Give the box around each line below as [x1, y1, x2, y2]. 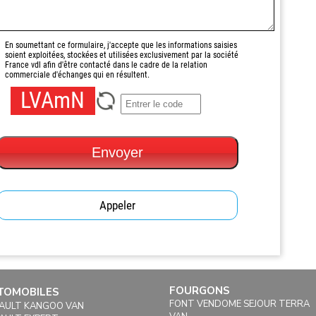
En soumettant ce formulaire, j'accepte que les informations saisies [4, 40, 237, 51]
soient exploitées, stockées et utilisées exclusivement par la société [4, 50, 238, 61]
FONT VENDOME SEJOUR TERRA [169, 298, 310, 311]
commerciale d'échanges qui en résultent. [4, 70, 150, 80]
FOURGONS [169, 284, 230, 298]
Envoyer [92, 145, 144, 161]
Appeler [99, 198, 136, 213]
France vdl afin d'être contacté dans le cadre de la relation [4, 60, 207, 71]
